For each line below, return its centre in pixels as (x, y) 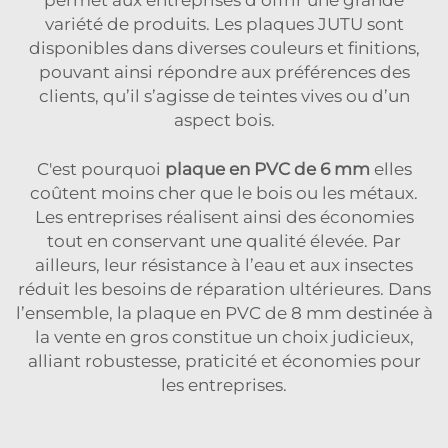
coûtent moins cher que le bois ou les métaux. (224, 192)
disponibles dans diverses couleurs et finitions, (224, 47)
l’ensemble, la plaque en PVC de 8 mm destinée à (224, 312)
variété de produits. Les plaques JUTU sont (224, 23)
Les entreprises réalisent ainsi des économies (224, 216)
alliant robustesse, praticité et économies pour (224, 360)
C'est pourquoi (100, 168)
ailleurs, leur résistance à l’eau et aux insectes (224, 264)
